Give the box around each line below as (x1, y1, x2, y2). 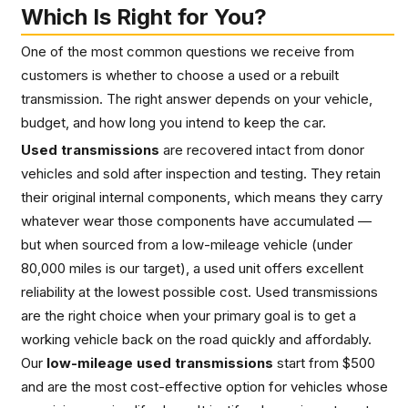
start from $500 (273, 353, 375, 372)
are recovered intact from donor (159, 140, 364, 158)
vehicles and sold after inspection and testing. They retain (21, 164, 381, 182)
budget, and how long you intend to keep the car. (21, 113, 326, 131)
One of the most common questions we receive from (21, 42, 354, 60)
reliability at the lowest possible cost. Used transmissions (21, 282, 378, 301)
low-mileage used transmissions (46, 353, 273, 372)
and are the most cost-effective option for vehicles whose (21, 377, 388, 395)
